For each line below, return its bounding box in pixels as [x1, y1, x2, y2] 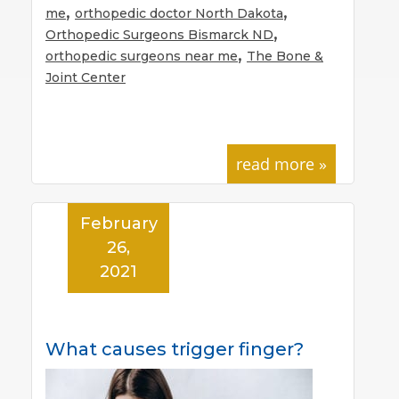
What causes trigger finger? [45, 338, 304, 360]
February [79, 213, 158, 233]
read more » [236, 152, 327, 175]
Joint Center [45, 69, 126, 85]
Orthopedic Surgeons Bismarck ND [45, 26, 273, 43]
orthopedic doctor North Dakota [75, 4, 283, 21]
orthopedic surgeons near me [45, 47, 238, 64]
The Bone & [247, 47, 323, 64]
